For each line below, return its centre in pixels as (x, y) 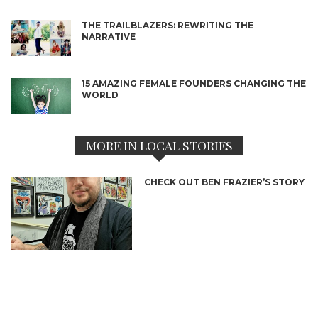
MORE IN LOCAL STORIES (159, 146)
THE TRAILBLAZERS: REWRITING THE (168, 26)
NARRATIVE (109, 37)
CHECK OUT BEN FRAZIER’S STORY (225, 182)
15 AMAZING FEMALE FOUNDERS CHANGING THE (194, 84)
